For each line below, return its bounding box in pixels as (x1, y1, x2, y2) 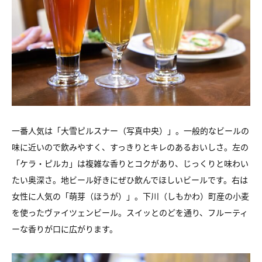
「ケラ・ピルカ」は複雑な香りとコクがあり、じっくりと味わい (12, 157, 249, 169)
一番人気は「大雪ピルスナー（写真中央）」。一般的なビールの (12, 125, 249, 136)
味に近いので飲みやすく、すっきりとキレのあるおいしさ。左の (12, 141, 249, 153)
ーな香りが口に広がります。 (12, 223, 118, 235)
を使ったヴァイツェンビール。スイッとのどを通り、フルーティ (12, 206, 248, 218)
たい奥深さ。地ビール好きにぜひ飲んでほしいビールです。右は (12, 174, 248, 185)
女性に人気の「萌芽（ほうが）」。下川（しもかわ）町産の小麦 (12, 190, 249, 202)
